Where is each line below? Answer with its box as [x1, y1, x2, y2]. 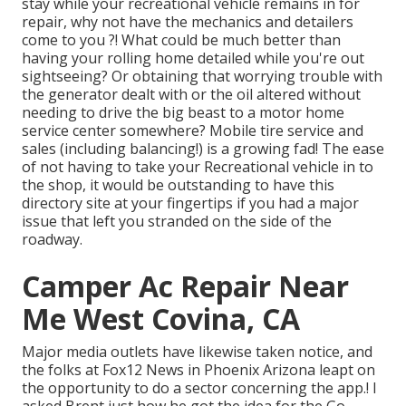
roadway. [22, 229, 82, 250]
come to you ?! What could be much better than [22, 30, 341, 51]
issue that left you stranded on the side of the [22, 211, 332, 232]
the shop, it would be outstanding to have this [22, 175, 334, 196]
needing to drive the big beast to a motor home [22, 102, 344, 123]
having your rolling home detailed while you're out [22, 48, 364, 69]
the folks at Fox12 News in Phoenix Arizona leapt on [22, 360, 375, 381]
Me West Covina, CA [22, 299, 300, 339]
